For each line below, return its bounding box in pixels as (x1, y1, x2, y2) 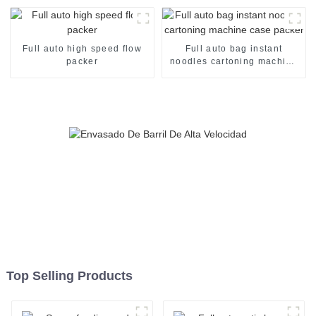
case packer (205, 68, 262, 79)
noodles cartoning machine (170, 56, 298, 66)
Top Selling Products (6, 269, 133, 284)
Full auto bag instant (185, 43, 283, 54)
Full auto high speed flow (22, 43, 142, 54)
